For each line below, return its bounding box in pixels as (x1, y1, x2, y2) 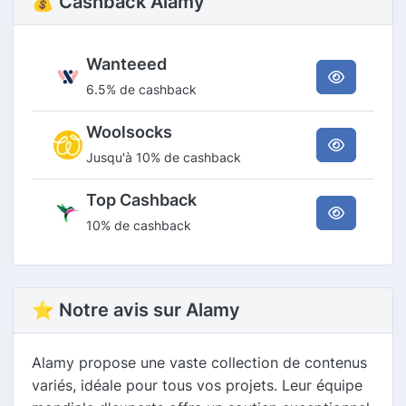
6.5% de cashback (86, 81, 197, 97)
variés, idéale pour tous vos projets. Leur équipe (32, 375, 362, 394)
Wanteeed (86, 53, 167, 73)
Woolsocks (86, 121, 172, 141)
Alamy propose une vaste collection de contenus (32, 353, 367, 372)
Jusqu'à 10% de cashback (86, 149, 241, 165)
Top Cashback (86, 189, 197, 209)
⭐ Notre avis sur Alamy (32, 298, 240, 321)
